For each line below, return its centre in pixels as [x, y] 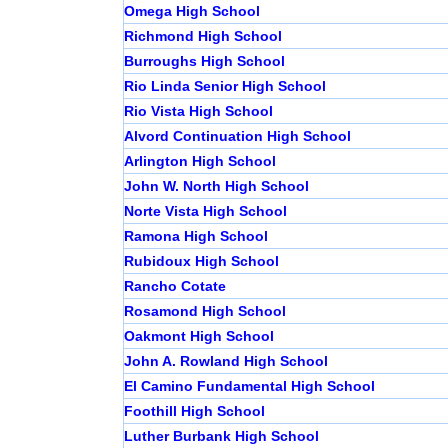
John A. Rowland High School [225, 361]
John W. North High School [216, 186]
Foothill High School [194, 411]
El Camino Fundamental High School [249, 386]
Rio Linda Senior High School [224, 86]
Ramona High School [195, 236]
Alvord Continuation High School [237, 136]
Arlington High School [199, 161]
